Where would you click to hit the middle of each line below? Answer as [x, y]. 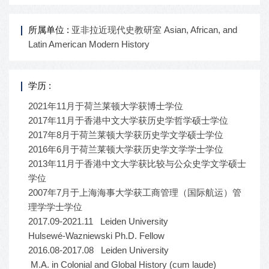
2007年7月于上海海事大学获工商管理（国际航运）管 [135, 192]
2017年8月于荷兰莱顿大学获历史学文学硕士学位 [126, 135]
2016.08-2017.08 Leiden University [98, 250]
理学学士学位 [55, 207]
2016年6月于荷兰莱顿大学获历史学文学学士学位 [126, 149]
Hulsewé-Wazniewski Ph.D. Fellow [96, 236]
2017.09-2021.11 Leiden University [98, 221]
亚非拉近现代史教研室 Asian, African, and [153, 30]
